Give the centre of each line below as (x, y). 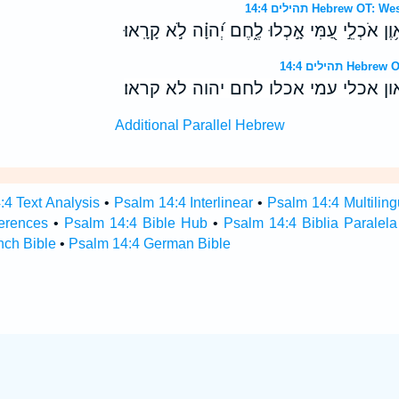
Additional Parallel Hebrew (199, 125)
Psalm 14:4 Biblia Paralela (310, 223)
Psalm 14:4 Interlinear (183, 203)
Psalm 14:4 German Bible (149, 244)
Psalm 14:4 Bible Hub (136, 223)
